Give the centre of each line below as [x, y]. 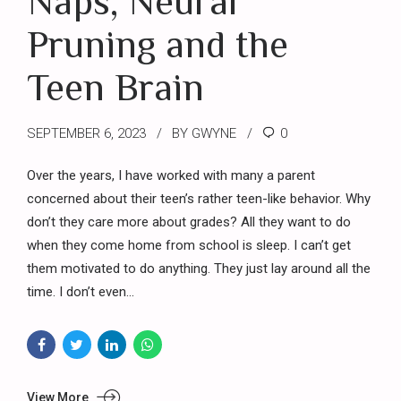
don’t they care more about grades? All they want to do [189, 222]
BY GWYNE [204, 133]
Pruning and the [158, 43]
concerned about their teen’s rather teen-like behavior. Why [199, 199]
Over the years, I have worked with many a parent [171, 175]
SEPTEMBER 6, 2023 [86, 133]
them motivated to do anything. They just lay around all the [199, 269]
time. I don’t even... [81, 292]
